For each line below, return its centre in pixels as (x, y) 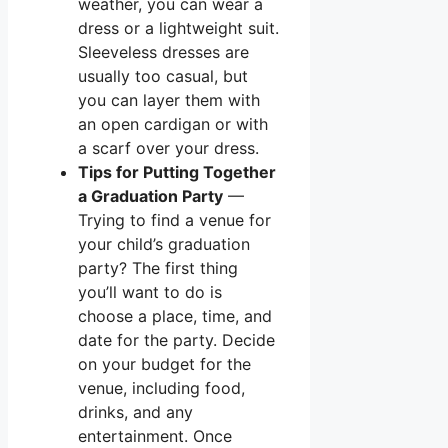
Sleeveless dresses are (163, 51)
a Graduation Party (150, 195)
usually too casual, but (163, 75)
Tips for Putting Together (177, 171)
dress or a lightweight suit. (178, 27)
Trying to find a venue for (174, 219)
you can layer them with (169, 99)
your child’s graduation (164, 243)
